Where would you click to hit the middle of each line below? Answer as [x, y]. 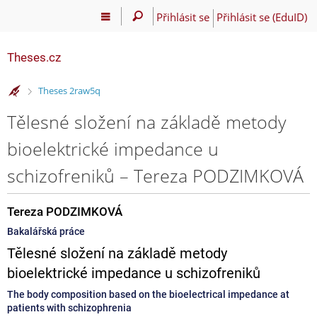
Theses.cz [34, 57]
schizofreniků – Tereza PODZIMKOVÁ [155, 175]
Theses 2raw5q [69, 91]
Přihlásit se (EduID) [261, 17]
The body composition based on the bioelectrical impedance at [148, 294]
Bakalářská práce [46, 231]
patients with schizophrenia [69, 307]
